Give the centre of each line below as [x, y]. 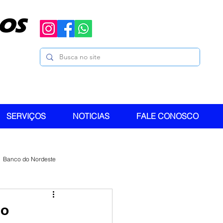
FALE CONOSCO [167, 116]
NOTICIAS [91, 116]
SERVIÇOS [26, 116]
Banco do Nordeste [29, 159]
